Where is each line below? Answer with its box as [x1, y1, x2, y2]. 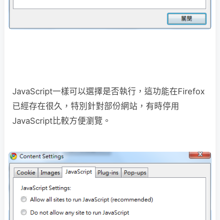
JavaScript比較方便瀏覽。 [12, 116, 111, 126]
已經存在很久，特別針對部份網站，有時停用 [12, 101, 179, 111]
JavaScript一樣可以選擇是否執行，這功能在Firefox [12, 86, 205, 97]
